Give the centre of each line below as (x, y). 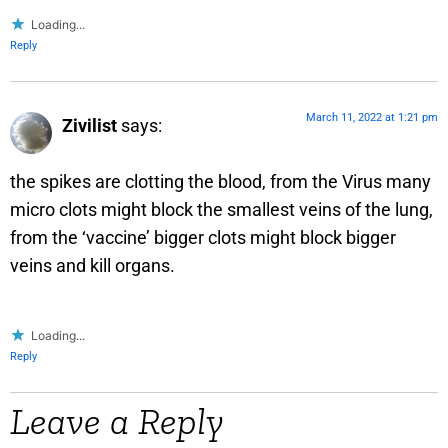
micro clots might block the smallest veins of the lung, (221, 210)
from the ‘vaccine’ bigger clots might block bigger (203, 238)
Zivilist (89, 125)
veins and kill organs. (92, 266)
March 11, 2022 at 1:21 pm (372, 117)
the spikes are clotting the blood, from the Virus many (220, 182)
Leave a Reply (117, 421)
